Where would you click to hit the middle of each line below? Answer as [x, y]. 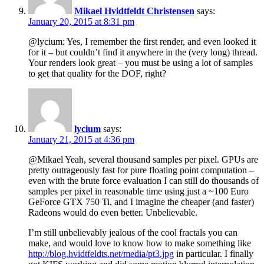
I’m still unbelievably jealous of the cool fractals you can [133, 233]
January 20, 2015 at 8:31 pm [81, 22]
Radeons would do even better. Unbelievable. [113, 213]
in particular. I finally [214, 254]
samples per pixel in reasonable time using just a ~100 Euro [138, 192]
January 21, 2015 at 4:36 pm [81, 140]
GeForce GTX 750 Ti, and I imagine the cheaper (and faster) [141, 202]
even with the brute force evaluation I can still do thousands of [143, 181]
